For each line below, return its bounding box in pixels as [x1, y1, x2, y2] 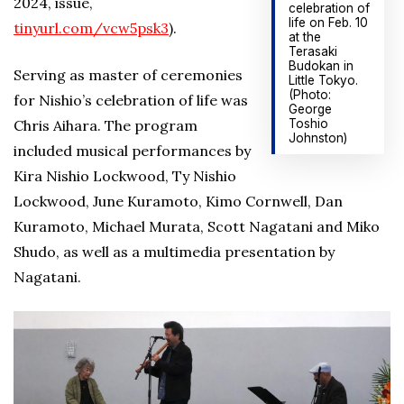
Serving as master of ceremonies [14, 66, 243, 84]
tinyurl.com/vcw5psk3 [14, 19, 169, 37]
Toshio [288, 115, 328, 131]
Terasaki [288, 43, 337, 59]
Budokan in [288, 58, 353, 73]
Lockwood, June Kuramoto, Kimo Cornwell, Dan [14, 192, 343, 210]
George [288, 101, 332, 116]
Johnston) [288, 130, 347, 145]
